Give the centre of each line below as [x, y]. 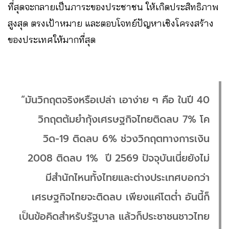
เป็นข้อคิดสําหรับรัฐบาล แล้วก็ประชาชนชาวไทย [114, 217]
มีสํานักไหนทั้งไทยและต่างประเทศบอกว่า [128, 178]
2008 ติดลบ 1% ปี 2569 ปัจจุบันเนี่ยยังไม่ [119, 158]
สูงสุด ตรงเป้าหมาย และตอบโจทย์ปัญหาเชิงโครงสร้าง [111, 24]
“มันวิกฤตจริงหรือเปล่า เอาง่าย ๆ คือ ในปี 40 [115, 100]
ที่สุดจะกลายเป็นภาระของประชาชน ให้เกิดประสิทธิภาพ [113, 7]
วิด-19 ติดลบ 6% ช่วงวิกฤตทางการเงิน [126, 139]
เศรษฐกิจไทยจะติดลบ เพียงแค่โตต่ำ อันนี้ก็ [121, 197]
